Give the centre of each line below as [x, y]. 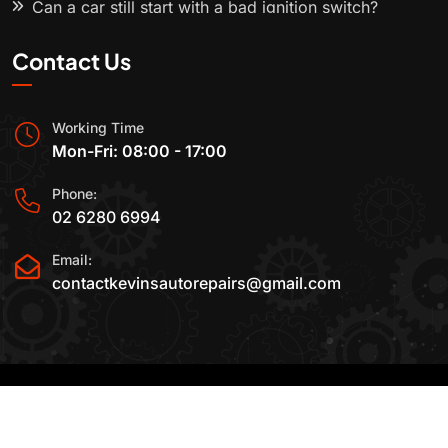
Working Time [98, 128]
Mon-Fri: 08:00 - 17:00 [139, 151]
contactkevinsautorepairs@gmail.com [196, 282]
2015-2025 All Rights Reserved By [185, 403]
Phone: [74, 194]
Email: [72, 259]
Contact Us [71, 61]
